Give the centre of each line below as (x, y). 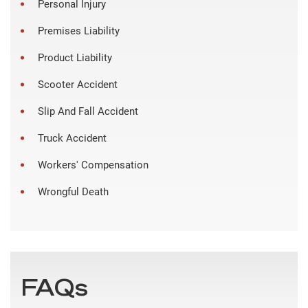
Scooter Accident (78, 84)
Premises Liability (79, 31)
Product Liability (75, 57)
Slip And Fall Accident (88, 111)
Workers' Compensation (93, 165)
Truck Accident (72, 138)
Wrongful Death (73, 191)
